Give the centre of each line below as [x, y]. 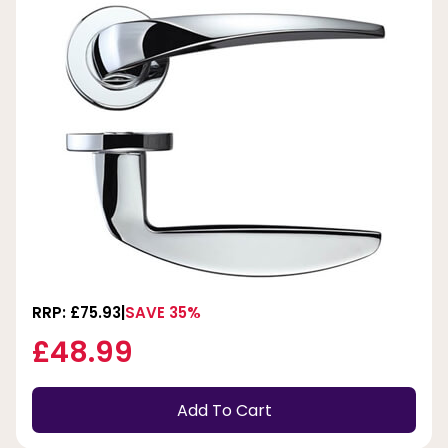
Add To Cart [224, 410]
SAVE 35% [163, 313]
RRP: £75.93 [76, 313]
